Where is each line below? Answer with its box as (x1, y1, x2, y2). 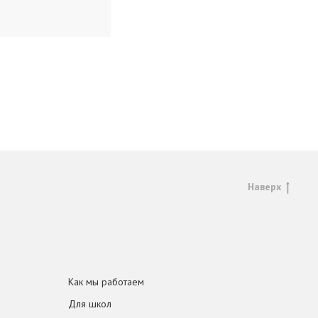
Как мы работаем (68, 275, 144, 288)
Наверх (248, 180, 281, 193)
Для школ (68, 297, 111, 310)
